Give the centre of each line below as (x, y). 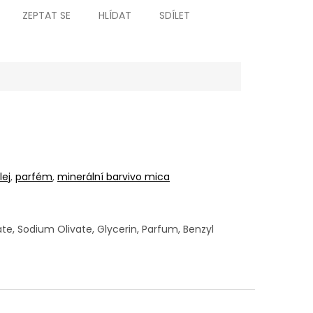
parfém (34, 176)
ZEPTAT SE (46, 16)
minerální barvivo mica (114, 176)
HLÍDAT (115, 16)
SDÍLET (174, 16)
